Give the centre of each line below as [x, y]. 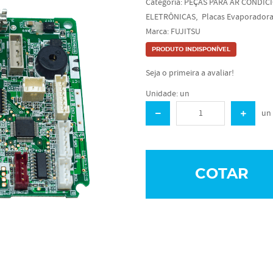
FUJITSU [186, 32]
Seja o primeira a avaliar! [190, 73]
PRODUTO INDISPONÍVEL [191, 49]
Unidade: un [168, 94]
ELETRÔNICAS [171, 17]
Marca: [158, 32]
